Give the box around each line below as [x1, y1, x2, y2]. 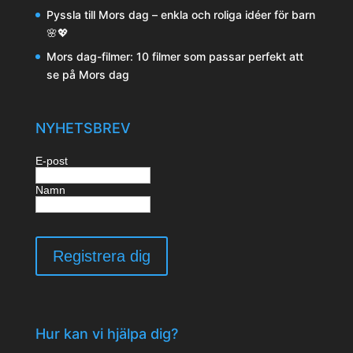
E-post [35, 154, 68, 168]
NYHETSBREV [35, 120, 131, 137]
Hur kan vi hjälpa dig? [35, 325, 178, 342]
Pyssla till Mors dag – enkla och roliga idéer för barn [46, 8, 315, 22]
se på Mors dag [46, 68, 129, 82]
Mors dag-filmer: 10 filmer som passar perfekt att [46, 50, 303, 64]
